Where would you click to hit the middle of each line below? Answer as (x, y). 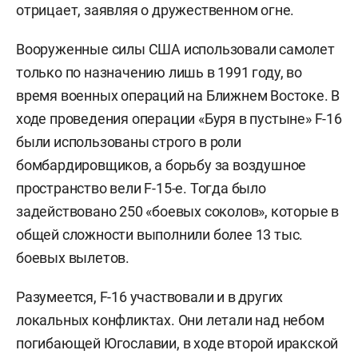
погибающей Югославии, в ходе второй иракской (177, 344)
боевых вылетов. (73, 258)
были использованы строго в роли (129, 142)
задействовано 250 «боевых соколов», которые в (177, 212)
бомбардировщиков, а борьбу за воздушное (161, 165)
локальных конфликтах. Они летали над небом (170, 320)
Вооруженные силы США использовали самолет (175, 50)
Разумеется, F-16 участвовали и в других (150, 297)
